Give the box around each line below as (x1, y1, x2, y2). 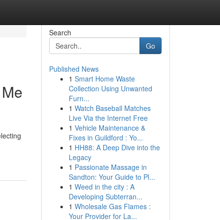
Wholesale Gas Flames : (74, 201, 151, 211)
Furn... (68, 93, 89, 103)
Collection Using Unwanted (68, 83, 152, 93)
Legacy (68, 152, 91, 162)
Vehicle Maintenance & (74, 123, 145, 133)
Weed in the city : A (74, 182, 135, 192)
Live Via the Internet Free (68, 113, 148, 123)
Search (49, 27, 71, 37)
